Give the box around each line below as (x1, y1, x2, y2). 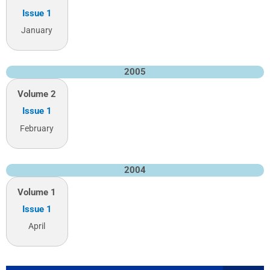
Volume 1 (17, 186, 57, 198)
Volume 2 (17, 88, 57, 99)
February (20, 123, 54, 133)
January (21, 25, 53, 35)
